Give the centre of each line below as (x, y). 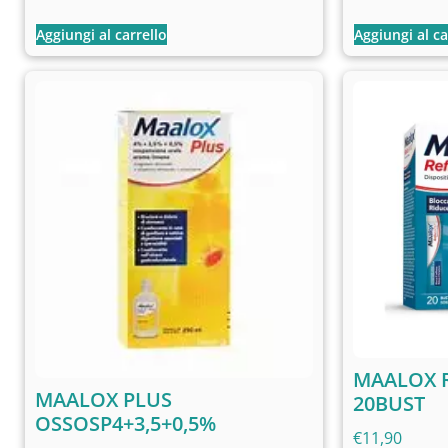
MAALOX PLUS (103, 400)
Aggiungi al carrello (101, 34)
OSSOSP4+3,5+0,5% (125, 424)
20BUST (388, 404)
